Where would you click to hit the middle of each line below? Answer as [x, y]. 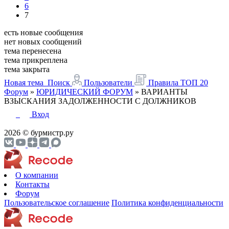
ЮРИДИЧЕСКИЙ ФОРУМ [85, 91]
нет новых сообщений [43, 41]
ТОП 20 [194, 82]
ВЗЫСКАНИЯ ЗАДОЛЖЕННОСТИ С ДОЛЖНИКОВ [100, 101]
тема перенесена [33, 51]
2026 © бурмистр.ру [39, 132]
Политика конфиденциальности [167, 202]
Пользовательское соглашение [57, 202]
